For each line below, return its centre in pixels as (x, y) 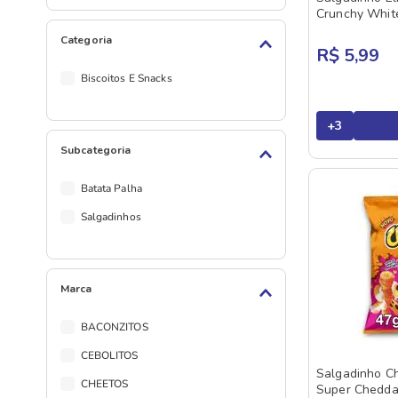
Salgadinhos (111, 217)
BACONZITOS (114, 327)
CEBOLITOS (109, 356)
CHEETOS (104, 384)
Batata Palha (111, 189)
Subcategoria (96, 151)
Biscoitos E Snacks (126, 79)
